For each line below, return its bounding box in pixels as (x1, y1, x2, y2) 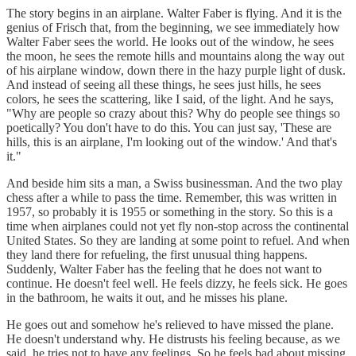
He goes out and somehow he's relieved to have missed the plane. (6, 318, 334, 332)
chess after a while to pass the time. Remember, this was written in (6, 191, 337, 205)
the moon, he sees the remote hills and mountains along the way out (6, 49, 344, 64)
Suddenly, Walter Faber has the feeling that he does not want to (6, 262, 322, 277)
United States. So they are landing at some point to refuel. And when (6, 234, 350, 248)
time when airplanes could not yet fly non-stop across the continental (6, 219, 349, 234)
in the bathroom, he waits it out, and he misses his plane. (6, 291, 288, 305)
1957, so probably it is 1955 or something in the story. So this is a (6, 205, 333, 219)
